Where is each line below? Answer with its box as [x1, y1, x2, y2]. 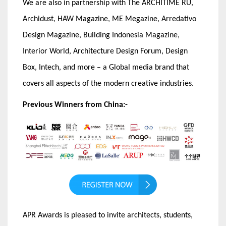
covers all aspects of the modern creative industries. [23, 79, 194, 88]
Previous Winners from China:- [23, 100, 130, 109]
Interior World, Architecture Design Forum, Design [23, 47, 188, 55]
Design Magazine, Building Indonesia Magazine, [23, 31, 180, 39]
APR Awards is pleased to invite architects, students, [23, 211, 193, 220]
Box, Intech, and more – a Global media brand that [23, 63, 189, 72]
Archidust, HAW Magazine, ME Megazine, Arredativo [23, 15, 196, 23]
